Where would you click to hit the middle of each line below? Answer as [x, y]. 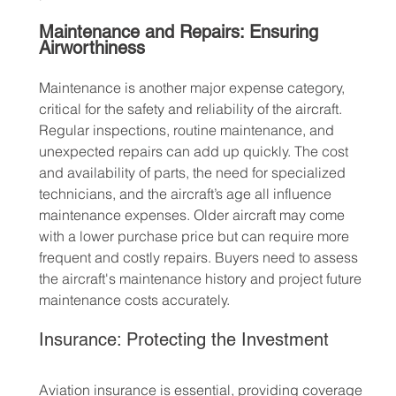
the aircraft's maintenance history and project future [202, 279]
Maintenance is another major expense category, [193, 88]
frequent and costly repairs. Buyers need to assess [200, 258]
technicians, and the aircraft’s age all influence [187, 194]
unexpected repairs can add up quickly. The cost [195, 152]
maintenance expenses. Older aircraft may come [193, 215]
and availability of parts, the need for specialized [194, 173]
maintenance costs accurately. [134, 300]
